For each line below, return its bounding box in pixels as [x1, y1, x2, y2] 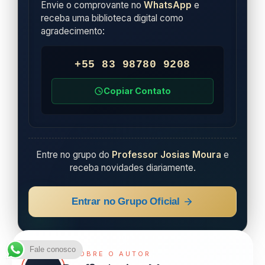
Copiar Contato [104, 85, 171, 96]
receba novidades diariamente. [69, 161, 196, 173]
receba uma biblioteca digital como [41, 12, 184, 24]
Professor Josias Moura [112, 148, 221, 160]
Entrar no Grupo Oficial [71, 195, 180, 207]
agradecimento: [41, 25, 105, 37]
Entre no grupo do [36, 148, 112, 160]
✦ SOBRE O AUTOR [62, 250, 151, 258]
